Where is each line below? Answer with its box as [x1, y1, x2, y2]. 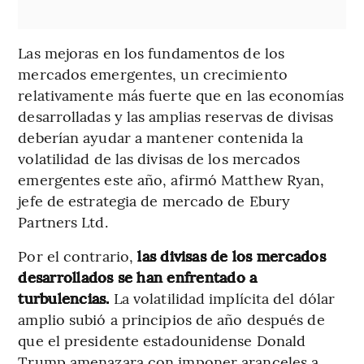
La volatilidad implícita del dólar [113, 288, 336, 309]
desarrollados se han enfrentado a [18, 266, 258, 288]
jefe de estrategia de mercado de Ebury [18, 190, 291, 211]
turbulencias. [18, 288, 114, 309]
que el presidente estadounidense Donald [18, 330, 306, 351]
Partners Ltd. [18, 211, 108, 232]
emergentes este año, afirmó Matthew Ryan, [18, 169, 325, 190]
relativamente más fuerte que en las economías [18, 84, 344, 106]
